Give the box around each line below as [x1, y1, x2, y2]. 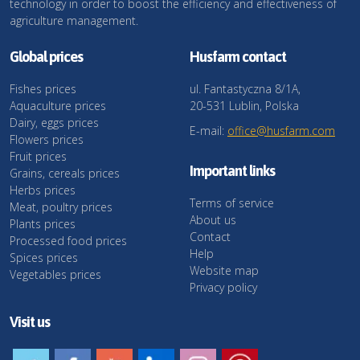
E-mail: [190, 123, 227, 139]
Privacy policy [190, 280, 257, 296]
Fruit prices [10, 149, 67, 165]
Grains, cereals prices [10, 166, 120, 182]
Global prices [10, 48, 83, 66]
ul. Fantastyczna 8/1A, [190, 81, 301, 97]
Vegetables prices [10, 267, 101, 283]
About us [190, 212, 236, 228]
